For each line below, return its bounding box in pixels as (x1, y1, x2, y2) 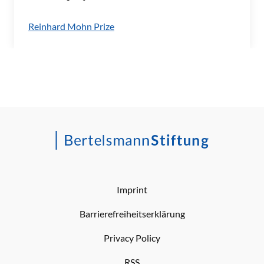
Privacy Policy (104, 232, 160, 243)
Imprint (117, 184, 147, 195)
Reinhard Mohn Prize (28, 20, 114, 32)
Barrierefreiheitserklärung (79, 208, 185, 219)
